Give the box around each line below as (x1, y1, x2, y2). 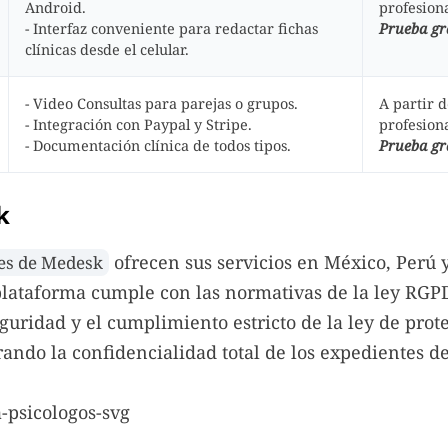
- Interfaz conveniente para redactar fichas (25, 19, 318, 38)
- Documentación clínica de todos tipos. (25, 136, 291, 155)
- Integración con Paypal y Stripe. (25, 115, 252, 134)
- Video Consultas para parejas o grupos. (25, 94, 298, 113)
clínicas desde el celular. (25, 40, 189, 59)
